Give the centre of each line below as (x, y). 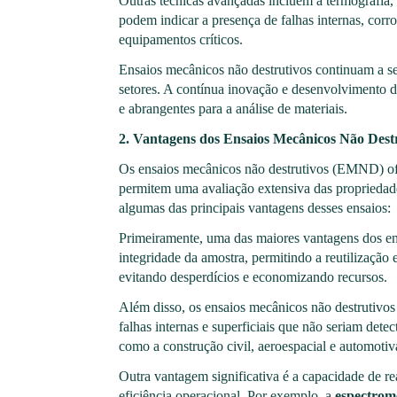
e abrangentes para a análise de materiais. (234, 109)
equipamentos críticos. (181, 40)
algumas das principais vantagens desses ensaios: (255, 208)
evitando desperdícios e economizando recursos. (253, 277)
